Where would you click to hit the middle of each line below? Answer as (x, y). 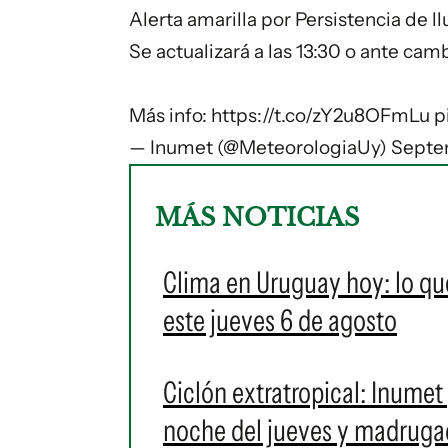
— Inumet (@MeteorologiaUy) (260, 148)
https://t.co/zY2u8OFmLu (320, 116)
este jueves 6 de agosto (280, 321)
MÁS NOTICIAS (257, 218)
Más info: (170, 116)
